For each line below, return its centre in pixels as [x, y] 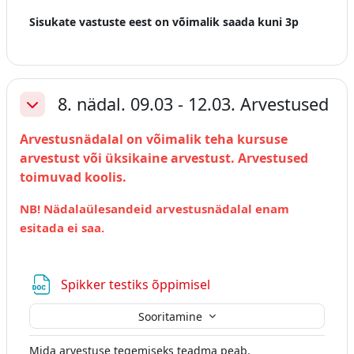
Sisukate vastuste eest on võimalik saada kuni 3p [164, 22]
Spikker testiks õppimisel [137, 284]
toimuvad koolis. [73, 177]
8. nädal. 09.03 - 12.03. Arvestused [193, 104]
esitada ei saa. [64, 228]
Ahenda [47, 113]
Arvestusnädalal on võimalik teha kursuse [154, 139]
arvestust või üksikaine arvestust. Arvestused [164, 158]
